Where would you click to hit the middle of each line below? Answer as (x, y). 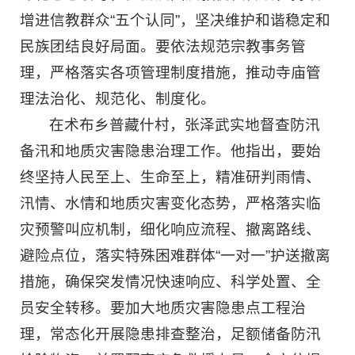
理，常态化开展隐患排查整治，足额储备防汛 (170, 334)
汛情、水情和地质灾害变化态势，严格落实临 (170, 204)
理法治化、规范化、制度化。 (118, 99)
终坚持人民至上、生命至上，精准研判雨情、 (170, 177)
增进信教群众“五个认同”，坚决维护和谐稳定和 (175, 21)
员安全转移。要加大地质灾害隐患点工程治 (163, 308)
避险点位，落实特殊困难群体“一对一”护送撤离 (175, 256)
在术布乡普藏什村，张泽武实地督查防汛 (185, 125)
